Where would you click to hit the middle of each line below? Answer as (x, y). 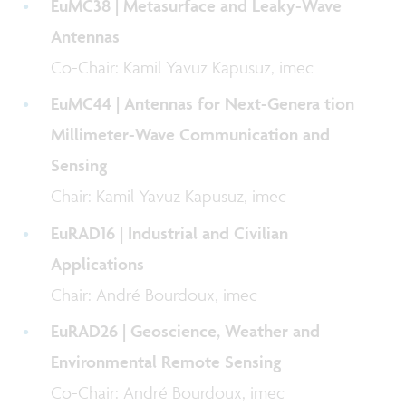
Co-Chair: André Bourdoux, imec (168, 392)
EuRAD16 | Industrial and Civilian (170, 232)
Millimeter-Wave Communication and (191, 135)
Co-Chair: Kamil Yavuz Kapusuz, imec (183, 68)
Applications (98, 263)
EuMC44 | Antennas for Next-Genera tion (203, 104)
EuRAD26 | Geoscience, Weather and (186, 330)
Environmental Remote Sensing (166, 361)
